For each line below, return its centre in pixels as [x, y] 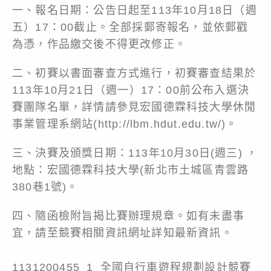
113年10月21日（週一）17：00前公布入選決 [131, 90]
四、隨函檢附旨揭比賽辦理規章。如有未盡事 [129, 216]
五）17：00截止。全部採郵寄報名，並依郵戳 [130, 27]
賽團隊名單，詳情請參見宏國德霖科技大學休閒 [134, 107]
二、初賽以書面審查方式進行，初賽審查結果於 [134, 73]
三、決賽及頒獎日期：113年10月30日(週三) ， [135, 153]
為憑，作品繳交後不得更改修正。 [99, 44]
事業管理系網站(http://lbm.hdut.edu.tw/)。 [125, 124]
